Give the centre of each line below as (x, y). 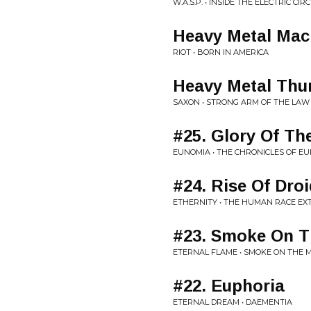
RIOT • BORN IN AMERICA (221, 52)
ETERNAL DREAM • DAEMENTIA (233, 302)
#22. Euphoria (229, 286)
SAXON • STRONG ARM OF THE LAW (241, 102)
